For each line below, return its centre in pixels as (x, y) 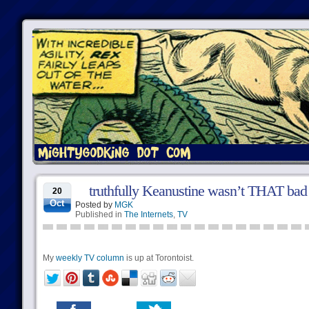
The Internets (148, 215)
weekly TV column (90, 258)
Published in (99, 215)
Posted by (94, 205)
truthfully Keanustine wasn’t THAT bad (198, 191)
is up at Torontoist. (159, 258)
